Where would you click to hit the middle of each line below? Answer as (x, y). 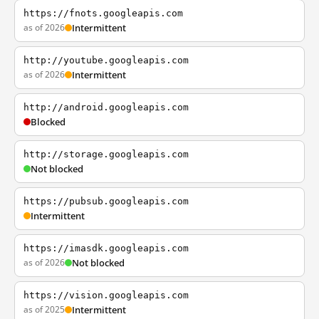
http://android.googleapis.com (106, 107)
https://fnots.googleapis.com (103, 13)
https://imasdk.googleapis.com (106, 248)
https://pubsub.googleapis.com (106, 201)
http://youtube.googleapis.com (106, 60)
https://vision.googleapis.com (106, 295)
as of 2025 (44, 309)
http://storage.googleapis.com (106, 154)
